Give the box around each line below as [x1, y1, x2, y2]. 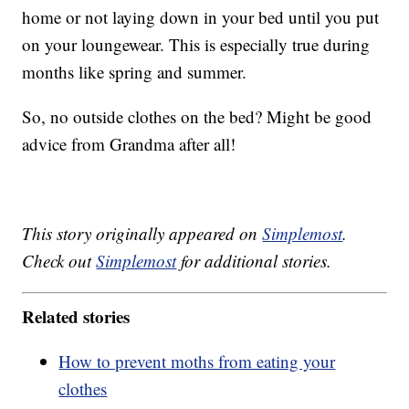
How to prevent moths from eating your [58, 349, 336, 372]
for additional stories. [176, 249, 332, 273]
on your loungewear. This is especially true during [22, 33, 371, 57]
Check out [22, 249, 97, 273]
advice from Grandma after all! [22, 132, 236, 156]
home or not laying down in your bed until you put [22, 5, 380, 29]
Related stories [22, 303, 131, 329]
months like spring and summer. [22, 60, 247, 84]
